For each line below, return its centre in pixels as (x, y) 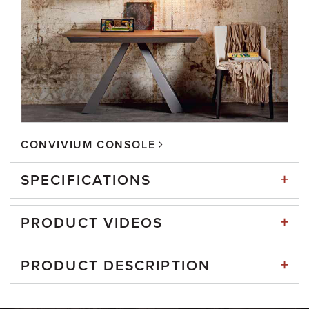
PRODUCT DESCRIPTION (116, 266)
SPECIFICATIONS (86, 180)
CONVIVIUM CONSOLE (88, 144)
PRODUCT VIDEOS (92, 223)
